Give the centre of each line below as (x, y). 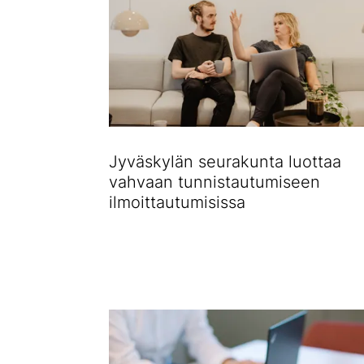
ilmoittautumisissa (177, 203)
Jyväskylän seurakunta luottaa (225, 162)
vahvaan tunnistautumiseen (214, 182)
